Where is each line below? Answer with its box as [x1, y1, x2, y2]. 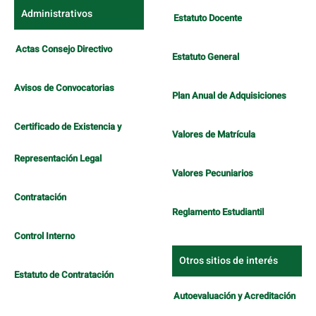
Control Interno [14, 229, 75, 243]
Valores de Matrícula [172, 128, 255, 142]
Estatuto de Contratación [14, 268, 114, 282]
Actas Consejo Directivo [16, 42, 112, 56]
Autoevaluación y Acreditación [174, 289, 296, 303]
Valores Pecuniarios [172, 166, 253, 181]
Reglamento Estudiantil [172, 205, 264, 219]
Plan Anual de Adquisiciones [172, 89, 286, 103]
